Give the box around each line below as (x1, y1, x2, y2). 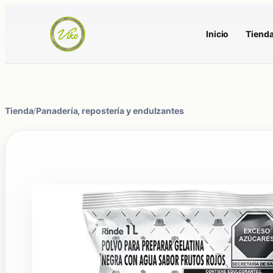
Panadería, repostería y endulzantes (36, 105, 184, 116)
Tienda (5, 105, 34, 116)
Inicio (205, 29, 229, 39)
